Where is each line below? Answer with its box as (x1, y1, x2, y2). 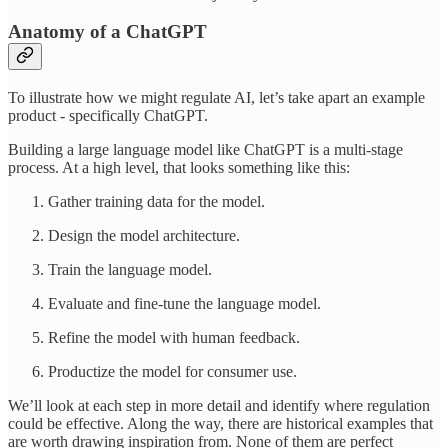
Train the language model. (48, 261, 212, 279)
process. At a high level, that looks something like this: (8, 159, 350, 177)
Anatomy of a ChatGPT (8, 21, 207, 43)
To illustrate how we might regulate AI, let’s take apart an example (8, 89, 425, 107)
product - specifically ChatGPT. (8, 107, 208, 125)
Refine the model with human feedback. (48, 329, 300, 347)
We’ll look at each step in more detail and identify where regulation (8, 397, 430, 415)
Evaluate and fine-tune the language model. (48, 295, 321, 313)
